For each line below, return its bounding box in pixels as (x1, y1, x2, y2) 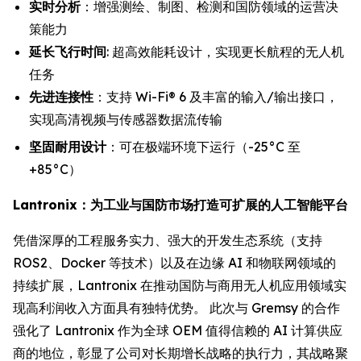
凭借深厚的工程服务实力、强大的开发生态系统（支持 (13, 232, 322, 249)
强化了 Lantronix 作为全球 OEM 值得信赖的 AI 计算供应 (13, 322, 342, 339)
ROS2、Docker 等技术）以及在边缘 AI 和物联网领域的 (13, 255, 336, 272)
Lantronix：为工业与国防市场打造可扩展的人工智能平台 (13, 197, 348, 214)
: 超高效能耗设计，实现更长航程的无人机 (106, 43, 344, 60)
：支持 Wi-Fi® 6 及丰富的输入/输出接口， (93, 88, 338, 105)
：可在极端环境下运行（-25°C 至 (106, 139, 301, 156)
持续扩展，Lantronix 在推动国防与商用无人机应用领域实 (13, 277, 346, 294)
